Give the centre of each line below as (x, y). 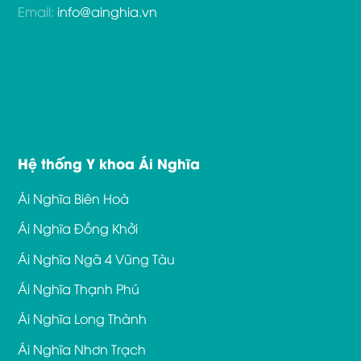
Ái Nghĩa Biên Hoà (74, 198)
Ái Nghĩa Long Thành (83, 319)
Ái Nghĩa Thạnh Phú (79, 288)
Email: (36, 12)
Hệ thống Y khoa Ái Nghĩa (109, 162)
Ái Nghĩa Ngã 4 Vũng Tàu (97, 258)
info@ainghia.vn (108, 12)
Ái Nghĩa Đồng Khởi (78, 228)
